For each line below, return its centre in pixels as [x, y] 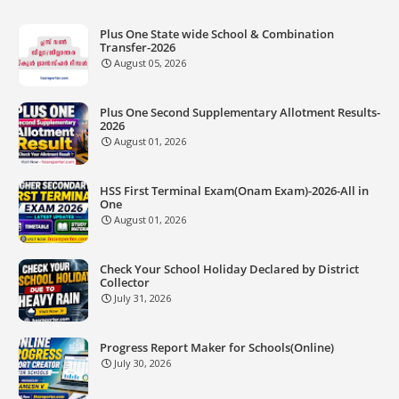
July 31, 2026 [142, 298]
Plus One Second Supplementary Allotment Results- [240, 112]
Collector [125, 282]
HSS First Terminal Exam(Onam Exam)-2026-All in [234, 191]
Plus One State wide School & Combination [217, 34]
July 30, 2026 [142, 363]
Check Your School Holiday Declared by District [229, 269]
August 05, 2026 [150, 63]
